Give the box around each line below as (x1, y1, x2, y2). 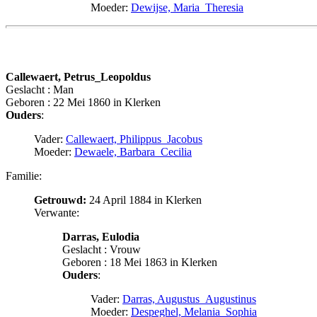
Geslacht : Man (6, 83, 74, 96)
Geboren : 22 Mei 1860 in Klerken (6, 96, 161, 108)
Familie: (6, 169, 42, 182)
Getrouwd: (34, 193, 86, 206)
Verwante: (34, 206, 79, 219)
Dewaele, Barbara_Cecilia (74, 145, 192, 158)
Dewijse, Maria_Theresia (131, 1, 243, 14)
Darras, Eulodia (62, 230, 139, 243)
